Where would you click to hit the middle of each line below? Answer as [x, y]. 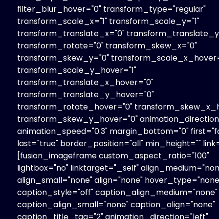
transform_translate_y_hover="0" [86, 94]
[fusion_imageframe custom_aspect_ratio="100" [113, 155]
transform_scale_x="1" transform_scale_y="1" [108, 21]
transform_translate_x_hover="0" [85, 82]
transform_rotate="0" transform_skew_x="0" [107, 45]
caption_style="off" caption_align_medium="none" [117, 192]
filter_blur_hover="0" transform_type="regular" [111, 9]
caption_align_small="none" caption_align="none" [116, 204]
